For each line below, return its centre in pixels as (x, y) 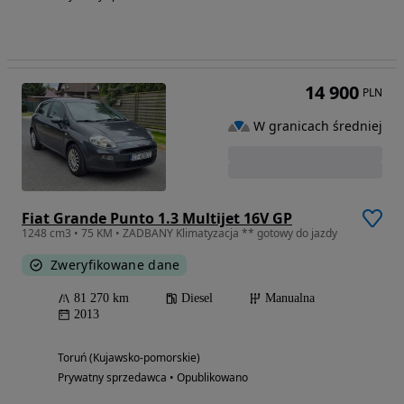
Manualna (290, 298)
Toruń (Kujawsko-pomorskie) (129, 358)
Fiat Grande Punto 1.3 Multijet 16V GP (157, 219)
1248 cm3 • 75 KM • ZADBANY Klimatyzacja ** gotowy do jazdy (179, 234)
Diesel (197, 298)
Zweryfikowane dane (115, 265)
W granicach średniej (318, 125)
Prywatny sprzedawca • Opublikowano (153, 378)
